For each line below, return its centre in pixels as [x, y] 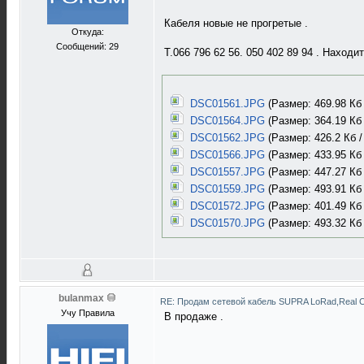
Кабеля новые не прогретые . [236, 23]
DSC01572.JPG [227, 206]
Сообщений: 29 [87, 46]
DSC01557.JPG [227, 171]
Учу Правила [87, 313]
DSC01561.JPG [227, 103]
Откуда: [87, 32]
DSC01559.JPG [227, 188]
